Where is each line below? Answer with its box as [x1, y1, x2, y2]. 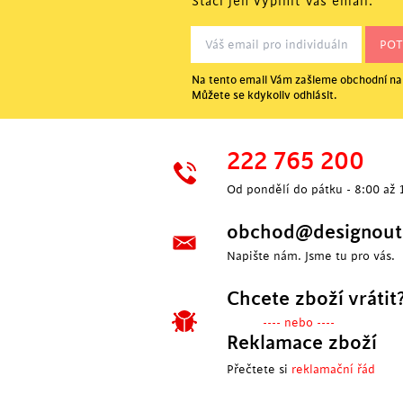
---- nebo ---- [263, 316, 335, 329]
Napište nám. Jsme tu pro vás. [227, 249, 395, 263]
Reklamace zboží [227, 332, 377, 354]
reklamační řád [291, 363, 375, 376]
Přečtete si [227, 363, 291, 376]
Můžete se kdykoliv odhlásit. [192, 89, 337, 102]
